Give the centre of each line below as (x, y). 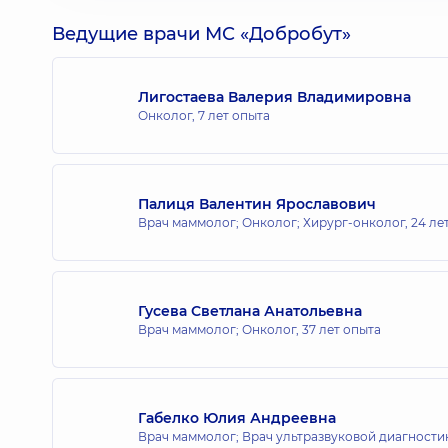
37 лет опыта (341, 329)
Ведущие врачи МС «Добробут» (201, 34)
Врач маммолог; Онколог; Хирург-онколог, (274, 222)
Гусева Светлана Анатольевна (250, 310)
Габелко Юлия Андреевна (237, 417)
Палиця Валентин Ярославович (257, 203)
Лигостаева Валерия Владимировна (274, 96)
